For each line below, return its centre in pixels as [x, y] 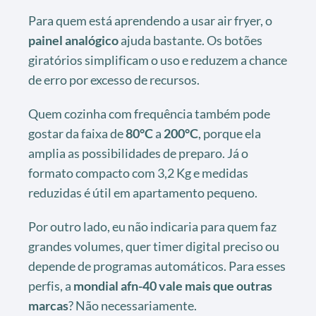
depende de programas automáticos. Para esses [157, 266]
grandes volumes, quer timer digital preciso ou [154, 247]
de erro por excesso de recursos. [114, 80]
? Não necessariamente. [133, 306]
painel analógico [73, 41]
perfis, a [51, 286]
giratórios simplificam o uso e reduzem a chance [158, 60]
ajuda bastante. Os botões [190, 41]
